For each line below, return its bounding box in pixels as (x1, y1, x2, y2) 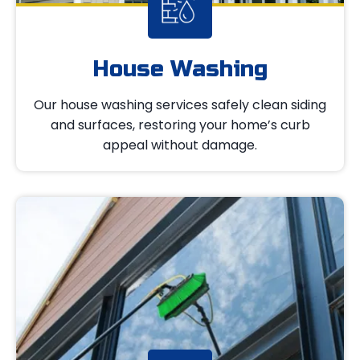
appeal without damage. (103, 136, 257, 155)
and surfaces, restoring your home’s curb (50, 116, 310, 135)
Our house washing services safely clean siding (34, 96, 326, 115)
